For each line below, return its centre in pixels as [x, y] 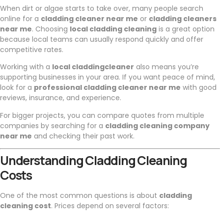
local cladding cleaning [113, 29]
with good [199, 88]
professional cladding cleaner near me [107, 88]
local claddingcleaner [93, 67]
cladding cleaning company [157, 125]
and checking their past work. [83, 136]
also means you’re [166, 67]
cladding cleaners [183, 18]
